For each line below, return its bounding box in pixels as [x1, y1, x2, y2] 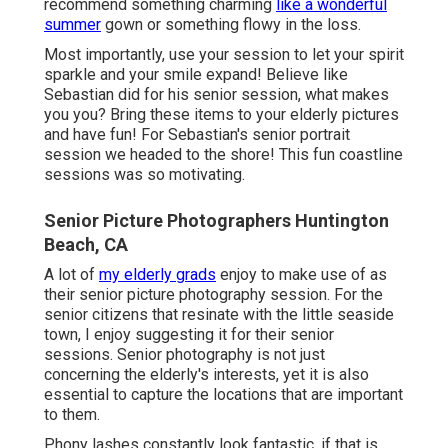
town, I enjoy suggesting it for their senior [44, 325, 334, 345]
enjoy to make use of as [216, 265, 387, 285]
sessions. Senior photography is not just [44, 345, 325, 365]
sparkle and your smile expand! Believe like [44, 65, 348, 85]
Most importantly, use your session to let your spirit [44, 45, 404, 65]
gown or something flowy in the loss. [101, 15, 361, 35]
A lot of [44, 265, 99, 285]
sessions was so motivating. [44, 165, 245, 185]
